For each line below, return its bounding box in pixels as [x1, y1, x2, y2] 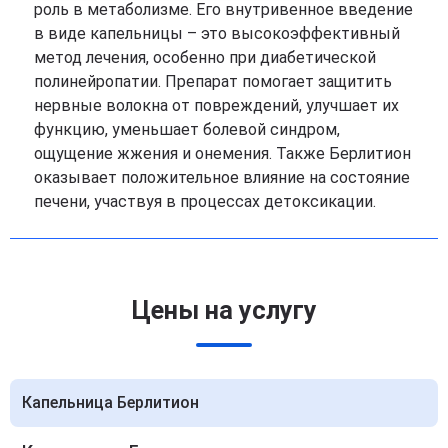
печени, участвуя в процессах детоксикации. [34, 191, 376, 211]
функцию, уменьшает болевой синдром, [34, 119, 340, 139]
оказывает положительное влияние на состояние [34, 167, 410, 187]
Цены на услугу [131, 295, 317, 325]
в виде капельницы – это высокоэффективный [34, 23, 400, 43]
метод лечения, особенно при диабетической [34, 47, 376, 67]
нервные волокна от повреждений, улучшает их [34, 95, 399, 115]
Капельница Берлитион [22, 392, 199, 412]
